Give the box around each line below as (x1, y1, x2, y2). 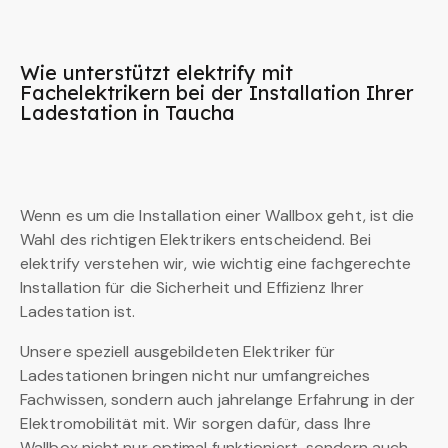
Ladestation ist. (20, 301, 136, 323)
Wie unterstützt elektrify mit (20, 60, 293, 86)
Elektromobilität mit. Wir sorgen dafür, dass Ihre (20, 413, 371, 435)
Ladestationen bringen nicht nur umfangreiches (20, 365, 371, 387)
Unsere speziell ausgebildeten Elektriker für (20, 341, 336, 363)
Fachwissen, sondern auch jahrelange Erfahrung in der (20, 389, 416, 411)
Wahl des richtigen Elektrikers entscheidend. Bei (20, 229, 371, 251)
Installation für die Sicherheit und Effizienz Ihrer (20, 277, 365, 299)
